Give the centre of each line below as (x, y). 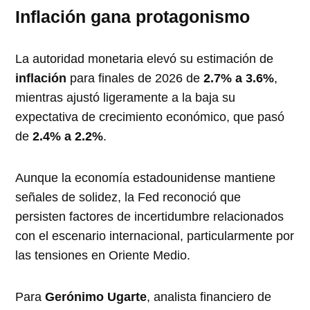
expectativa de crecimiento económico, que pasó (150, 117)
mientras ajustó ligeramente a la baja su (126, 97)
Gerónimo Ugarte (96, 297)
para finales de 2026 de (135, 78)
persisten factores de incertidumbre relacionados (150, 216)
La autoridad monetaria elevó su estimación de (145, 58)
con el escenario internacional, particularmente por (155, 236)
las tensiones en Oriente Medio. (103, 255)
